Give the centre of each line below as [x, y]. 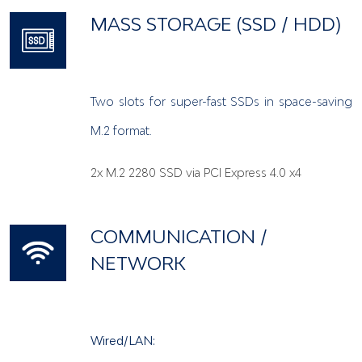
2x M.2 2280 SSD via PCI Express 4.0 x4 [196, 172]
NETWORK [138, 263]
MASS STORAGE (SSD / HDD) [216, 23]
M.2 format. [121, 130]
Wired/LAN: [123, 340]
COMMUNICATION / [179, 236]
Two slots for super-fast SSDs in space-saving [221, 101]
